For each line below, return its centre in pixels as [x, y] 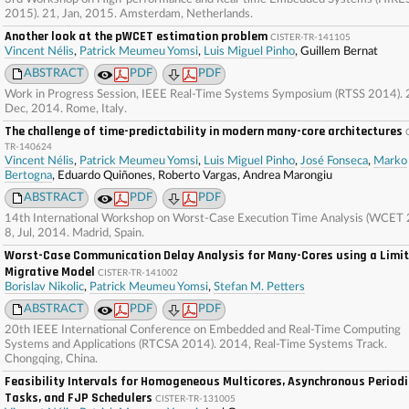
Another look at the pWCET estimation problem [136, 37]
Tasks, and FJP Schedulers [79, 398]
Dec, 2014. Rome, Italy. [66, 109]
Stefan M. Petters [259, 287]
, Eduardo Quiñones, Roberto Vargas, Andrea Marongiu [192, 176]
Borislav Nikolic [44, 287]
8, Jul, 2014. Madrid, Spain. [74, 233]
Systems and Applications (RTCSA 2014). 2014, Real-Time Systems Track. [196, 345]
